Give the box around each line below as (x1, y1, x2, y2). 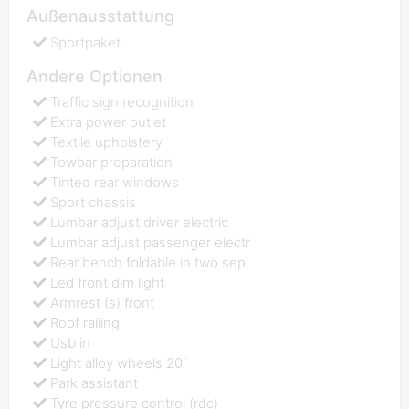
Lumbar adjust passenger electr (50, 234, 251, 252)
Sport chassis (50, 194, 137, 212)
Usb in (50, 334, 91, 352)
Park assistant (50, 374, 139, 393)
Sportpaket (50, 33, 121, 51)
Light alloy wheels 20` (50, 354, 190, 372)
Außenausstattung (26, 6, 174, 26)
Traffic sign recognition (50, 93, 194, 111)
